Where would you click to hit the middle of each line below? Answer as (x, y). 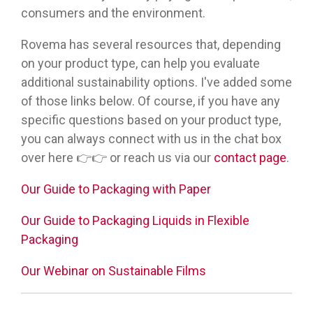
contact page (250, 158)
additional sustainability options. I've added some (156, 82)
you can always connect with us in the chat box (151, 139)
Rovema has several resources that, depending (151, 45)
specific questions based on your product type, (151, 120)
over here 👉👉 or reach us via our (117, 158)
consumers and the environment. (113, 13)
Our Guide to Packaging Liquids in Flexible (135, 221)
